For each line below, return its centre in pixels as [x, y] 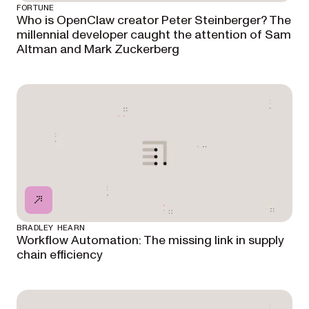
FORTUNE [36, 8]
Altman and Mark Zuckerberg [98, 49]
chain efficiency [60, 255]
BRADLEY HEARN [51, 228]
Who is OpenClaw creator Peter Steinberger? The [154, 20]
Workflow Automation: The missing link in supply [150, 240]
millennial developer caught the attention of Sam [154, 35]
